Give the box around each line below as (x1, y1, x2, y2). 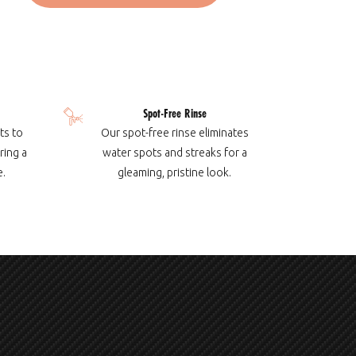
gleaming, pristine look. (118, 166, 232, 179)
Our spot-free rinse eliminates (100, 126, 249, 139)
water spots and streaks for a (102, 146, 247, 159)
